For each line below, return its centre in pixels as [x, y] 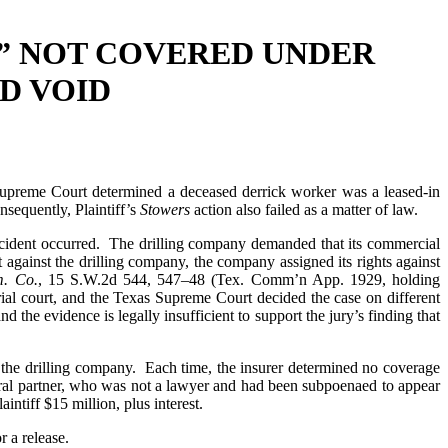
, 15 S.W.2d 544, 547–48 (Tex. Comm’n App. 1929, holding [238, 279]
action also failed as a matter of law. [306, 209]
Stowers [165, 209]
